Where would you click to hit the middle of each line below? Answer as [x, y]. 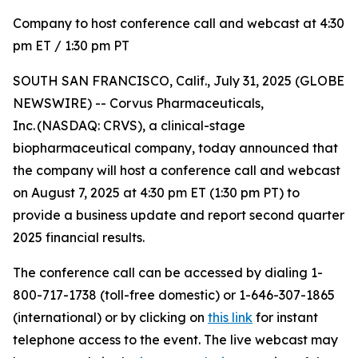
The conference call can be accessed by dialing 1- [168, 272]
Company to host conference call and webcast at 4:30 [179, 23]
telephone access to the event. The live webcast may [175, 340]
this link [230, 317]
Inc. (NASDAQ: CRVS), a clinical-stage [129, 125]
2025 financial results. [82, 237]
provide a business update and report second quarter [179, 215]
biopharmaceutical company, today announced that [175, 148]
